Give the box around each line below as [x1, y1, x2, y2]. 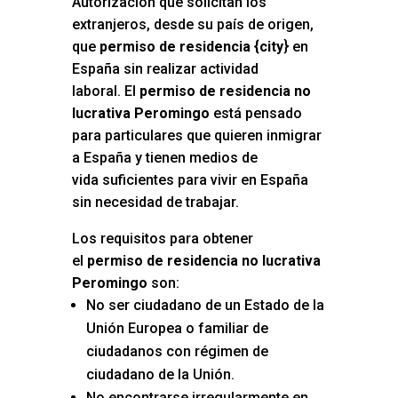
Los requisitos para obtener [71, 230, 253, 248]
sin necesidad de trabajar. [71, 194, 239, 211]
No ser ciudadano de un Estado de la [85, 297, 324, 314]
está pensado [209, 105, 302, 123]
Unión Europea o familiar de [85, 320, 268, 338]
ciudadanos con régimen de [85, 343, 268, 361]
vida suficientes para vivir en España [71, 171, 308, 189]
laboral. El [71, 83, 139, 100]
